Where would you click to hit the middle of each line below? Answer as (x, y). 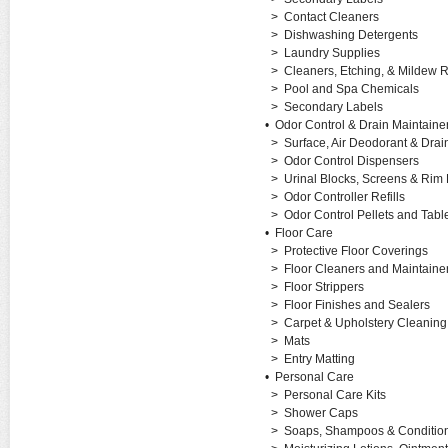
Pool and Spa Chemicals (351, 89)
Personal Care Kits (334, 395)
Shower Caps (320, 413)
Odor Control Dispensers (351, 161)
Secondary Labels (333, 107)
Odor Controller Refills (344, 197)
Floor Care (303, 233)
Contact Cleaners (331, 17)
